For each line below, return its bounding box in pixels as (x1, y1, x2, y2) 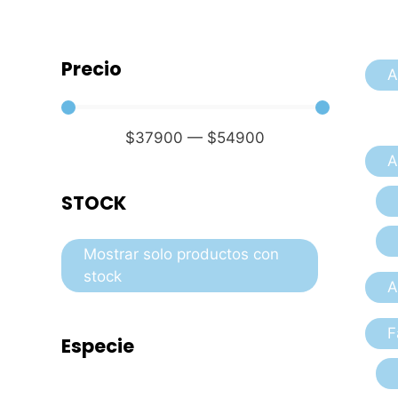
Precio (61, 56, 122, 82)
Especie (61, 333, 134, 359)
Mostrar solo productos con (84, 245, 279, 263)
